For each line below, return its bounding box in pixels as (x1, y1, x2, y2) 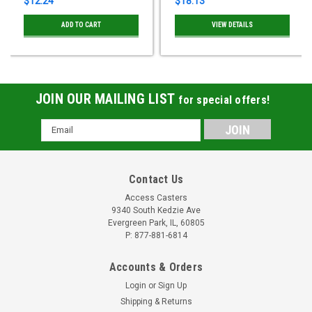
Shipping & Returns (120, 296, 192, 306)
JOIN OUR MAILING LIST (35, 90, 179, 107)
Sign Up (158, 280, 187, 290)
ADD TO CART (61, 20, 101, 29)
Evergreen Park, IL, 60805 (107, 217, 205, 228)
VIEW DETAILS (211, 20, 253, 29)
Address (41, 134, 79, 146)
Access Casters (125, 192, 187, 203)
